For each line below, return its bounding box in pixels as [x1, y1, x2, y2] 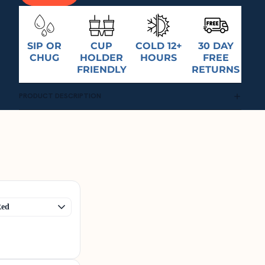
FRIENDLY [76, 63, 127, 75]
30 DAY [198, 40, 234, 51]
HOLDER [80, 51, 124, 63]
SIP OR [27, 40, 62, 51]
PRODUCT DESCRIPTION [19, 91, 101, 101]
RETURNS [192, 63, 240, 75]
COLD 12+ [135, 40, 182, 51]
